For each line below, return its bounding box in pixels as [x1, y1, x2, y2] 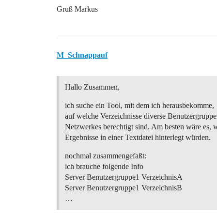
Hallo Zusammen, [65, 83, 120, 91]
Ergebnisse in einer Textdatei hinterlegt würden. [65, 133, 211, 141]
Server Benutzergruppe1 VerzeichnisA [65, 173, 183, 181]
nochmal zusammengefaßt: [65, 152, 146, 160]
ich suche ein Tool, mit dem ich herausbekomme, [65, 101, 214, 109]
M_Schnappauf [57, 51, 108, 59]
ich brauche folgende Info [65, 162, 143, 170]
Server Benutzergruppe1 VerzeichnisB [65, 184, 182, 192]
